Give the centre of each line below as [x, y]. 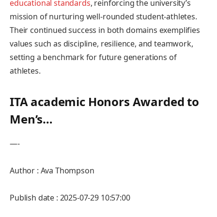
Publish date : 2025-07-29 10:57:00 [70, 198]
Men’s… [31, 119]
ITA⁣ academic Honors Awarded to [105, 102]
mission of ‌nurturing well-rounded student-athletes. [103, 16]
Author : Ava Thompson [52, 171]
